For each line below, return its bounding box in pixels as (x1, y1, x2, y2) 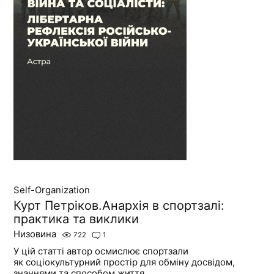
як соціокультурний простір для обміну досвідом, (13, 256, 235, 268)
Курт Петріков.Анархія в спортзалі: (13, 198, 225, 213)
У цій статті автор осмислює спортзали (13, 245, 189, 257)
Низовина (13, 228, 57, 240)
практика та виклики (13, 211, 139, 226)
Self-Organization (13, 183, 91, 196)
